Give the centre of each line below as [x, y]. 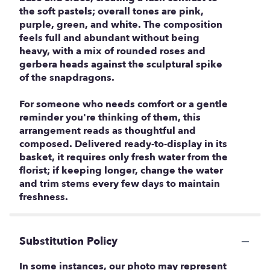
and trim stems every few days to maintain [120, 184]
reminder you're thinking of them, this [110, 118]
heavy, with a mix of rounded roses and [112, 52]
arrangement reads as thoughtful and [108, 131]
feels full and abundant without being [109, 38]
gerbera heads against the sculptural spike [121, 65]
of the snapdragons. [67, 78]
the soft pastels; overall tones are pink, [111, 12]
